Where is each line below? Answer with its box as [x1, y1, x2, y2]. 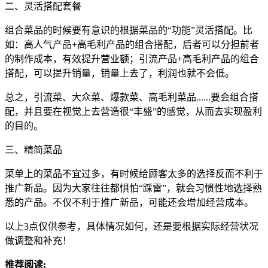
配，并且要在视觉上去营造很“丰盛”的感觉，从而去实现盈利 [5, 106, 262, 117]
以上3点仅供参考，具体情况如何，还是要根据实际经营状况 [5, 221, 258, 232]
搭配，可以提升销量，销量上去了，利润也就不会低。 [5, 68, 234, 79]
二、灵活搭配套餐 [5, 1, 81, 12]
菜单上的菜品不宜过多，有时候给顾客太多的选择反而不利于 [5, 169, 263, 179]
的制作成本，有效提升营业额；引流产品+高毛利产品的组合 [5, 54, 259, 65]
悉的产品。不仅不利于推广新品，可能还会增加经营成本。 [5, 197, 254, 208]
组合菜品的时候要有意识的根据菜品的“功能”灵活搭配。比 [5, 25, 252, 36]
